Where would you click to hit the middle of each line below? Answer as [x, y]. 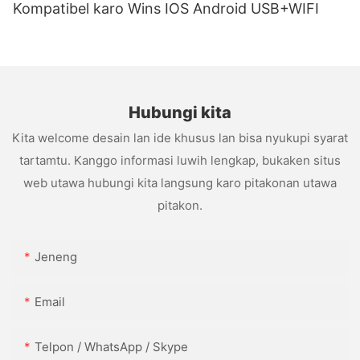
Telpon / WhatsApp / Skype [111, 347]
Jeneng [56, 257]
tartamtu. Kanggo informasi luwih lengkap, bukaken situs [180, 160]
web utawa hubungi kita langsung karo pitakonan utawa [180, 182]
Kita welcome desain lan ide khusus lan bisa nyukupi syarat [180, 137]
